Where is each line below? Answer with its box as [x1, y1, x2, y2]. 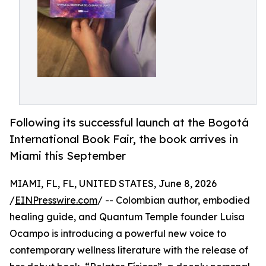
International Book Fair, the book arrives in [9, 132, 238, 146]
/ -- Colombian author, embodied [97, 194, 250, 207]
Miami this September [9, 149, 126, 163]
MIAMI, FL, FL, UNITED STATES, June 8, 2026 [9, 178, 217, 190]
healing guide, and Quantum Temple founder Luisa [9, 211, 245, 223]
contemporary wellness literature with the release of [9, 244, 248, 256]
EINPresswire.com [15, 194, 97, 207]
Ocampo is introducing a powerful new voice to [9, 227, 226, 240]
